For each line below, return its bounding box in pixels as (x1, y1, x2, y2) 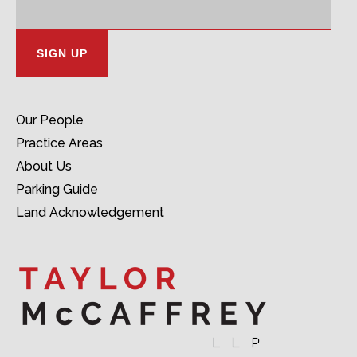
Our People (16, 112, 84, 128)
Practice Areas (16, 135, 103, 151)
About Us (16, 159, 72, 175)
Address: (15, 10, 70, 25)
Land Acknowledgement (16, 205, 164, 221)
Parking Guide (16, 182, 98, 198)
